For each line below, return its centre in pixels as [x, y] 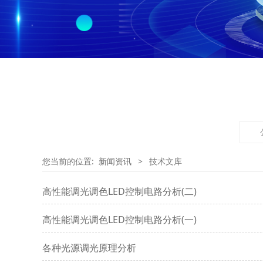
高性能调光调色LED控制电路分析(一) [119, 219]
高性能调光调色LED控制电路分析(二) [119, 191]
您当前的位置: [70, 161]
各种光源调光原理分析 [89, 247]
